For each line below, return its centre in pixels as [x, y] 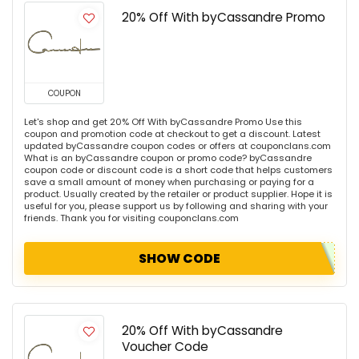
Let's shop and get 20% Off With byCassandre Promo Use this [163, 122]
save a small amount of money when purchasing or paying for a [169, 182]
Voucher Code [165, 347]
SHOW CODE [179, 259]
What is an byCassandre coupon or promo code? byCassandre [168, 158]
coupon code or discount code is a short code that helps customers [178, 170]
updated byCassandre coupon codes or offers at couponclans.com [177, 146]
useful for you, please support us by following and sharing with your [176, 206]
